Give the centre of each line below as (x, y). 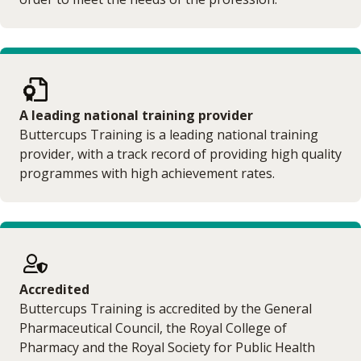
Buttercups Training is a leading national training (169, 134)
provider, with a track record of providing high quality (180, 154)
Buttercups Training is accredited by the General (166, 308)
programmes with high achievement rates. (147, 173)
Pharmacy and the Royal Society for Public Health (167, 347)
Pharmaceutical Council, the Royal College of (153, 328)
